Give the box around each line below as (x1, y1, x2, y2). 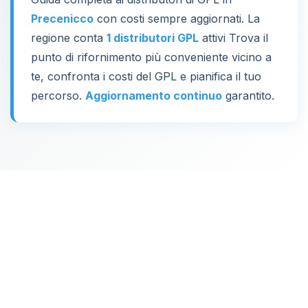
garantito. (222, 89, 274, 102)
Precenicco (31, 12, 93, 25)
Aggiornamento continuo (85, 89, 222, 102)
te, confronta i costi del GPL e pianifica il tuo (31, 69, 261, 83)
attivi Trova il (199, 31, 268, 45)
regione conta (31, 31, 107, 45)
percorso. (31, 89, 85, 102)
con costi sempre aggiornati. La (93, 12, 260, 25)
